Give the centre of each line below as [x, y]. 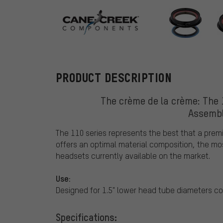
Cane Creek [174, 30]
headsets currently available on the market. [133, 156]
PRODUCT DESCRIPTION [114, 78]
